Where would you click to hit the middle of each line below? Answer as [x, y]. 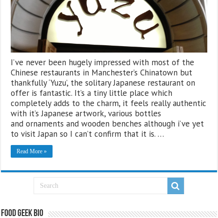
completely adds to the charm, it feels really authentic [109, 103]
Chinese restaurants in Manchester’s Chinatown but [102, 72]
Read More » [32, 151]
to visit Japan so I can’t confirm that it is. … [88, 134]
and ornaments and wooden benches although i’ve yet [108, 123]
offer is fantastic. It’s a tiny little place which [92, 93]
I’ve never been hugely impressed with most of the [103, 62]
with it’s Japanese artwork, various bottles [86, 113]
